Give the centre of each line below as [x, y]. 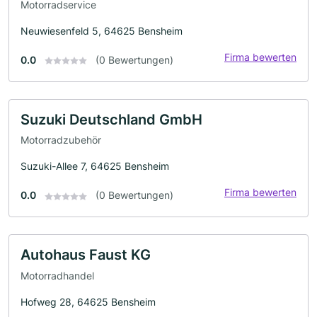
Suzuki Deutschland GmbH [111, 119]
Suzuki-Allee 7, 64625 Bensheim [95, 166]
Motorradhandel [57, 275]
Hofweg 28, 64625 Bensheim [88, 301]
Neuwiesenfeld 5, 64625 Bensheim [102, 30]
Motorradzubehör [61, 140]
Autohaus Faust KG [86, 255]
